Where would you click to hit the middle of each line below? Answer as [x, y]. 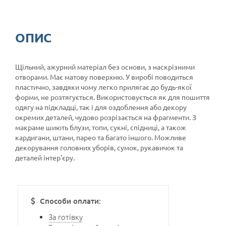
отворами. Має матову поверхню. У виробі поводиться [104, 77]
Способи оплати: [70, 201]
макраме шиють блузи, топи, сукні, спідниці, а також [101, 127]
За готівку [66, 217]
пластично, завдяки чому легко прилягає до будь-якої [103, 87]
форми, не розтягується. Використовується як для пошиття [112, 97]
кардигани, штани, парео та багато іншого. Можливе [101, 137]
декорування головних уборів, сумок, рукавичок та [99, 148]
